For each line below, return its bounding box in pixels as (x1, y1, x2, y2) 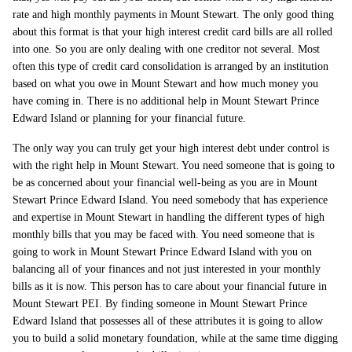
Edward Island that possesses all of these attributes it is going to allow (13, 315, 323, 327)
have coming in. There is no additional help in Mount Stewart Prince (13, 95, 319, 107)
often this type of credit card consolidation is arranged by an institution (13, 60, 328, 72)
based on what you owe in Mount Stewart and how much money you (13, 78, 318, 90)
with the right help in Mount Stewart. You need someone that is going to (13, 159, 335, 171)
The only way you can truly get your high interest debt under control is (13, 142, 329, 154)
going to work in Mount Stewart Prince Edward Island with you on (13, 246, 312, 258)
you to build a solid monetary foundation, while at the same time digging (13, 332, 338, 344)
